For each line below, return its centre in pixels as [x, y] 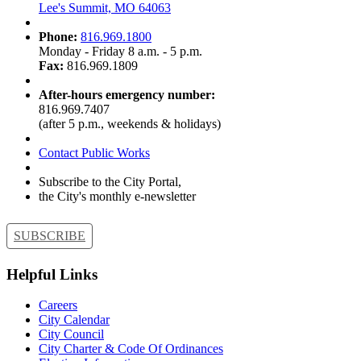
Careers [58, 305]
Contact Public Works [94, 153]
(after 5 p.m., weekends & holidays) [130, 124]
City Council [71, 334]
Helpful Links [52, 274]
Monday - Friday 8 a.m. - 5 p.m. [122, 52]
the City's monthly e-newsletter [117, 197]
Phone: [60, 37]
